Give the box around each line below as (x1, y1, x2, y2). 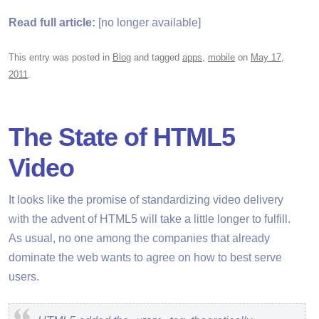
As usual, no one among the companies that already (9, 232, 270, 244)
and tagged (131, 52, 182, 63)
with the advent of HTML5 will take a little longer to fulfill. (9, 213, 291, 225)
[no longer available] (98, 16, 201, 28)
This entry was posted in (9, 52, 113, 63)
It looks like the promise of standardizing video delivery (9, 194, 283, 206)
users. (9, 271, 39, 283)
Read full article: (9, 16, 98, 28)
